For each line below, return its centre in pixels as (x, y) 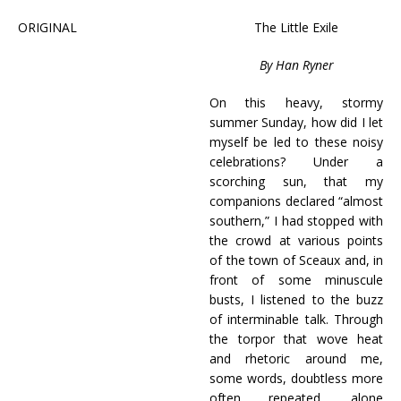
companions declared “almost (296, 201)
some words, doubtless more (296, 378)
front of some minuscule (296, 280)
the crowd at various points (296, 240)
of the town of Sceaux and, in (296, 260)
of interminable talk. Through (296, 319)
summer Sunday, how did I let (296, 122)
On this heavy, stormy (296, 102)
